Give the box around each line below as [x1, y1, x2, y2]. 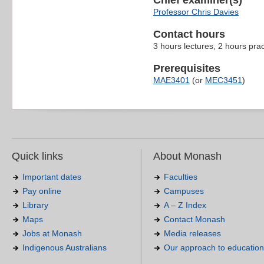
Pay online [22, 186, 61, 196]
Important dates [22, 172, 81, 182]
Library [22, 200, 48, 210]
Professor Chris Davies [153, 7, 239, 17]
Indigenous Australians [22, 243, 107, 253]
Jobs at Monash [22, 229, 82, 239]
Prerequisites [153, 62, 220, 75]
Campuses [164, 186, 204, 196]
